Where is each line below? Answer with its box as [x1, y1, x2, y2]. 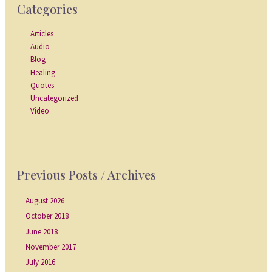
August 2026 [25, 195, 65, 206]
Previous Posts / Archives [16, 166, 156, 183]
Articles [30, 28, 53, 39]
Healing [30, 67, 55, 78]
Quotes [30, 80, 54, 90]
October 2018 [25, 211, 69, 222]
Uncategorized [30, 93, 78, 104]
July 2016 [25, 257, 56, 268]
